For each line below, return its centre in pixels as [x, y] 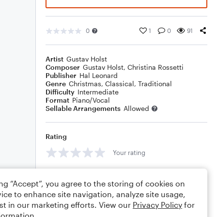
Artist [54, 59]
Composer [63, 67]
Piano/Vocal [91, 100]
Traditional [155, 84]
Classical [120, 84]
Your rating [129, 152]
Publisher [61, 75]
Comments [63, 174]
